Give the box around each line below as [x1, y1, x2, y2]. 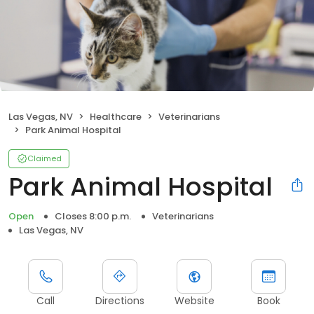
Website [174, 294, 214, 308]
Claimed [27, 153, 62, 165]
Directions [95, 294, 144, 308]
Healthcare [90, 110, 142, 124]
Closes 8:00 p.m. [55, 210, 131, 224]
